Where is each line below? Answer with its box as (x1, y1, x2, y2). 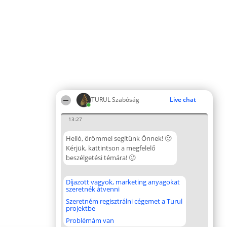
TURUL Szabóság (91, 95, 139, 104)
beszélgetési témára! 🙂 (66, 153, 135, 162)
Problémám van (66, 216, 114, 225)
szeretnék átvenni (66, 184, 120, 194)
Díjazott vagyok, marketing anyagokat (66, 177, 180, 186)
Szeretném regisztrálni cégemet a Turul (66, 197, 182, 206)
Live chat (170, 95, 196, 104)
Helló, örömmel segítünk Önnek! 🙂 (66, 134, 171, 143)
